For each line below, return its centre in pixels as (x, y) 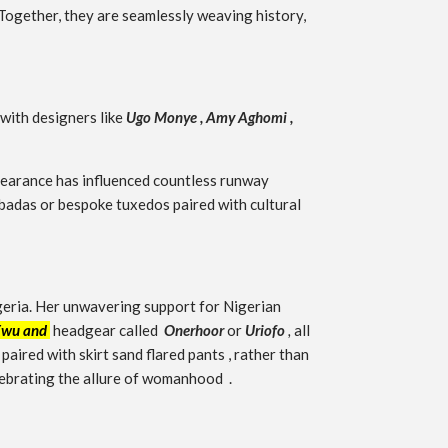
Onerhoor (194, 330)
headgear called (107, 330)
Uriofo (265, 330)
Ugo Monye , (166, 117)
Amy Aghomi (246, 117)
